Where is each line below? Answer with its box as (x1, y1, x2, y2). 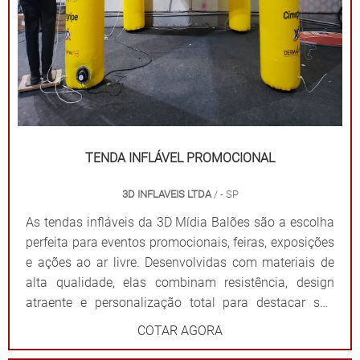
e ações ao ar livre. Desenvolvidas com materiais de (26, 255, 334, 270)
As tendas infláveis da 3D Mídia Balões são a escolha (26, 215, 334, 230)
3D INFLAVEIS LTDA (121, 188, 214, 200)
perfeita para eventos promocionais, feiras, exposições (26, 235, 334, 250)
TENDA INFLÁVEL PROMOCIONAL (85, 150, 275, 166)
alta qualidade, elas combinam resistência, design (26, 275, 334, 290)
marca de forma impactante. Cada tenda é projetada (26, 315, 197, 330)
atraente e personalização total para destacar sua (26, 295, 334, 310)
